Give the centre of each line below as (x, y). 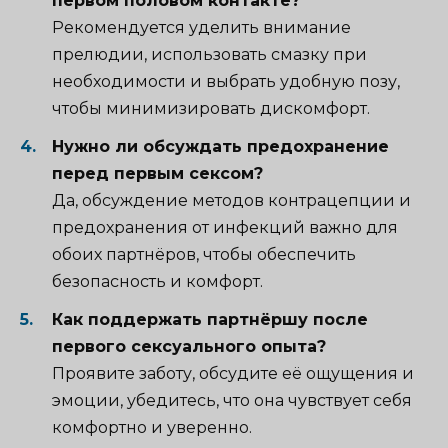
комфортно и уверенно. (152, 428)
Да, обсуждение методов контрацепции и (231, 201)
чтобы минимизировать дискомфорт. (211, 109)
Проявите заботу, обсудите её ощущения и (233, 374)
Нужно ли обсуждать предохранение (220, 147)
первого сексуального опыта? (189, 347)
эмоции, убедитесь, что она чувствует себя (232, 401)
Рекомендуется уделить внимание (201, 28)
